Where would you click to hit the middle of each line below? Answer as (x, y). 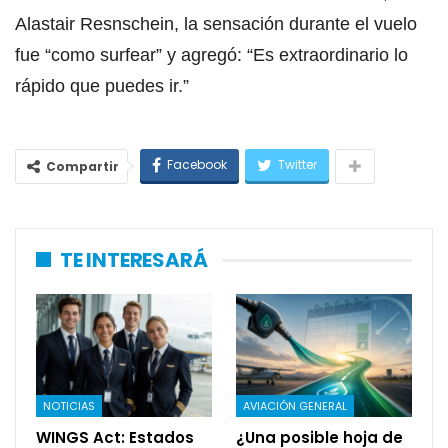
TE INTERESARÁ (134, 259)
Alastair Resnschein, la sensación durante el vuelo (216, 23)
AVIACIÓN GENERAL (295, 405)
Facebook (197, 164)
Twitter (297, 164)
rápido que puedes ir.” (102, 85)
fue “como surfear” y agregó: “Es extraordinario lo (211, 54)
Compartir (82, 166)
